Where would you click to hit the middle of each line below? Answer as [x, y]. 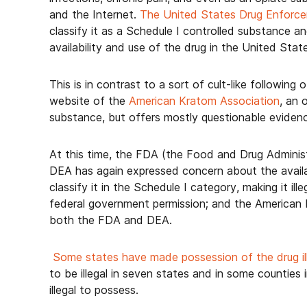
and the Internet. [95, 14]
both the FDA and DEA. [111, 220]
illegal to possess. [94, 290]
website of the [89, 101]
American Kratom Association [204, 101]
